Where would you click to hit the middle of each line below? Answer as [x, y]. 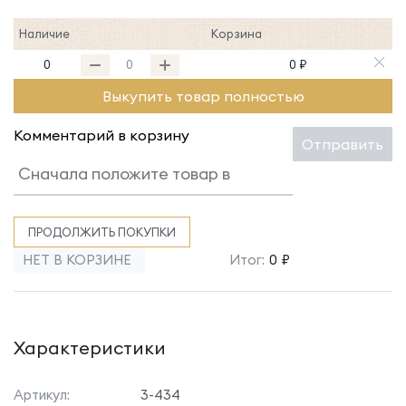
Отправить [343, 144]
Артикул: [42, 395]
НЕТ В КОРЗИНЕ [77, 260]
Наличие [45, 34]
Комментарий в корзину [101, 135]
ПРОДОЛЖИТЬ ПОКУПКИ [102, 232]
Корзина [236, 34]
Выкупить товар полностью [203, 96]
